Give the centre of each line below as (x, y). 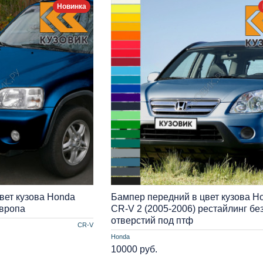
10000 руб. (134, 249)
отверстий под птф (152, 220)
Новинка (71, 6)
